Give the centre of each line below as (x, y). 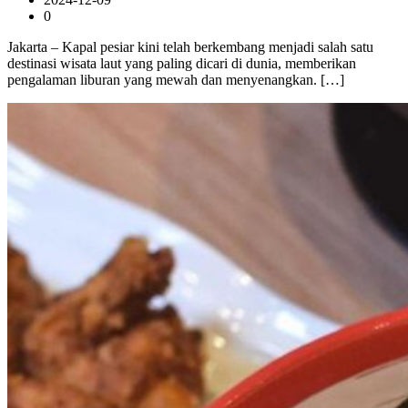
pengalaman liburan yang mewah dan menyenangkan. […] (176, 80)
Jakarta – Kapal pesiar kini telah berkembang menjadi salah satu (190, 47)
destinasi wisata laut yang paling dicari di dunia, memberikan (182, 64)
